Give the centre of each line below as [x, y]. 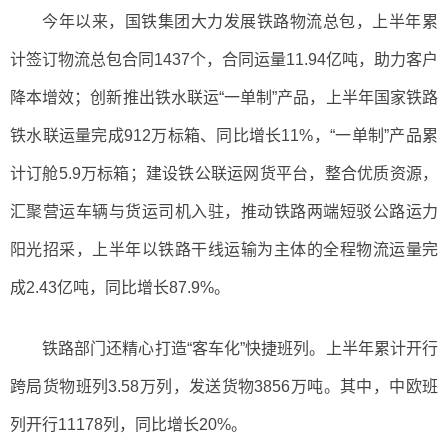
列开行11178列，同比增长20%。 [128, 424]
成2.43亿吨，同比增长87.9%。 [120, 287]
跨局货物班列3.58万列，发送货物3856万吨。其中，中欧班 [224, 386]
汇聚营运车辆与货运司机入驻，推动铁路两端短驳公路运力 [224, 211]
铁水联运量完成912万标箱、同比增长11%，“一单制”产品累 [224, 135]
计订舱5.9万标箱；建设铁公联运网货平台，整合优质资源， [224, 173]
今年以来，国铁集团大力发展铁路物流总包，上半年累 [240, 21]
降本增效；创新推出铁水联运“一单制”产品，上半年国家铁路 [224, 97]
